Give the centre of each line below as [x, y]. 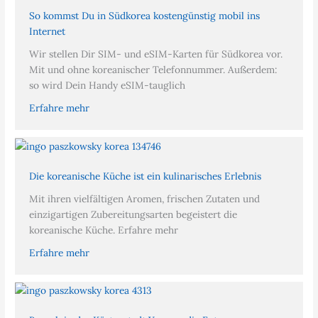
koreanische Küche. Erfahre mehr [104, 230]
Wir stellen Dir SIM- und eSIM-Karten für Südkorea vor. [156, 54]
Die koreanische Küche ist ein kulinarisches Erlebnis [146, 176]
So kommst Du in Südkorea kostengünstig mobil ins [145, 16]
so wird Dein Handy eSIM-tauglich [108, 86]
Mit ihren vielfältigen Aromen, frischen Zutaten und [145, 198]
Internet [48, 32]
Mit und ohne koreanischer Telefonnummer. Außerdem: [153, 70]
